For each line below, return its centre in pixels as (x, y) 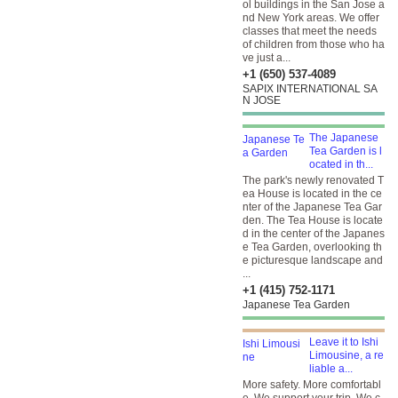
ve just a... (267, 58)
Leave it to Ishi (344, 342)
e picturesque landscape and (313, 260)
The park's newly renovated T (313, 180)
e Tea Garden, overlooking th (312, 247)
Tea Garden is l (346, 151)
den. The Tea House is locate (313, 220)
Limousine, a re (346, 355)
